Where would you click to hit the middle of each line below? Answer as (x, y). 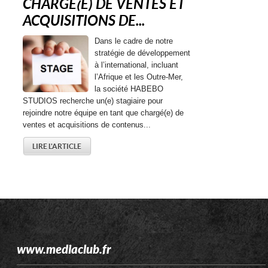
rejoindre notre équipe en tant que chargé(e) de (103, 113)
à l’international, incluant (137, 65)
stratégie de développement (143, 53)
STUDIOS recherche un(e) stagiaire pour (93, 101)
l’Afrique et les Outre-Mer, (139, 77)
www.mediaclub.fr (64, 250)
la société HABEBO (129, 89)
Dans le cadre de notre (134, 41)
